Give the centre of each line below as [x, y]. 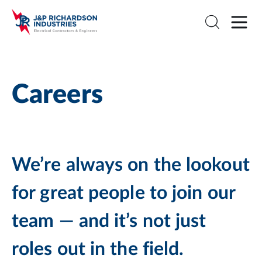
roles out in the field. [98, 249]
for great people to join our [123, 193]
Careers [57, 95]
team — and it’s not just [109, 221]
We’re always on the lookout [131, 165]
